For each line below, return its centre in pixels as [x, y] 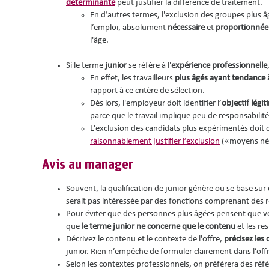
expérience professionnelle [219, 66]
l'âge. [99, 41]
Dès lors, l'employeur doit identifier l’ [156, 104]
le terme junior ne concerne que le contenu [159, 227]
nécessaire [187, 28]
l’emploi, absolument [129, 28]
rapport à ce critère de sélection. [148, 91]
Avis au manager [88, 165]
